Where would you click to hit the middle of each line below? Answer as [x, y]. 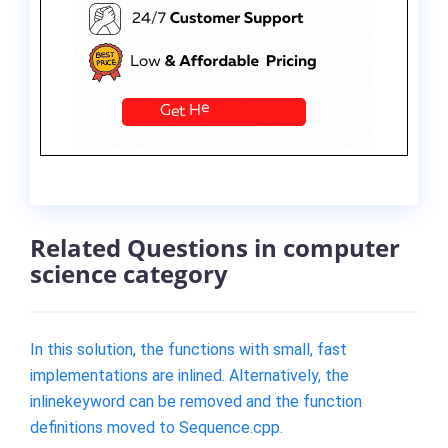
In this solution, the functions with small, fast [188, 349]
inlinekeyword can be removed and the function [196, 401]
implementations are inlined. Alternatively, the [189, 375]
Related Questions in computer [215, 248]
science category [129, 274]
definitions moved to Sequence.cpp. [156, 427]
